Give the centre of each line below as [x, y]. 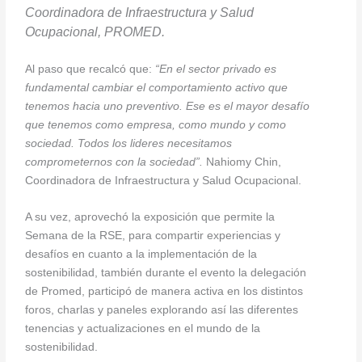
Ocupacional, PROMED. [95, 32]
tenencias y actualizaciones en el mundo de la [143, 329]
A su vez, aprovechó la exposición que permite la [150, 217]
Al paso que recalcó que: [89, 69]
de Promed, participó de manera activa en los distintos [164, 292]
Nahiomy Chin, [244, 162]
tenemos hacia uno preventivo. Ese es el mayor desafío [168, 107]
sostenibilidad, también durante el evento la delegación [166, 273]
